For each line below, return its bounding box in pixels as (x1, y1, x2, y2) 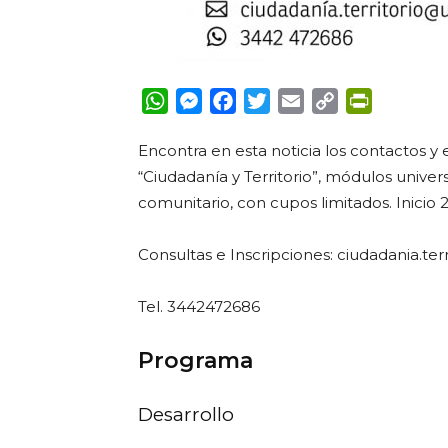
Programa (138, 347, 253, 374)
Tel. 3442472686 (138, 297, 260, 316)
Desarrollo (138, 403, 234, 426)
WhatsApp (168, 91, 253, 110)
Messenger (202, 91, 290, 110)
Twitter (270, 91, 328, 110)
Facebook (236, 91, 315, 110)
